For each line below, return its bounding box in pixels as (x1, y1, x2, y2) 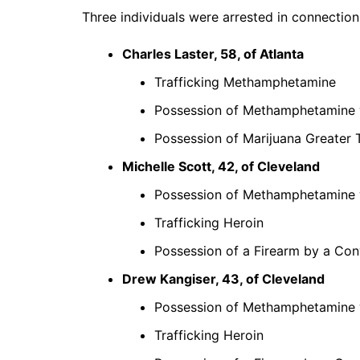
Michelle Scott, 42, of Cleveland (122, 158, 320, 174)
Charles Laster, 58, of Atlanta (122, 46, 304, 62)
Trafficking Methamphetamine (154, 74, 336, 90)
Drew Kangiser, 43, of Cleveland (122, 271, 325, 287)
